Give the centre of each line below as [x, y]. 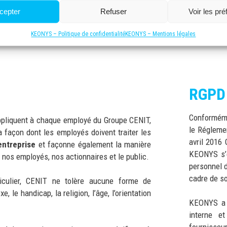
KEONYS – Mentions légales [161, 34]
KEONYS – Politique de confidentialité [78, 34]
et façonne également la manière [93, 144]
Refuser [113, 12]
